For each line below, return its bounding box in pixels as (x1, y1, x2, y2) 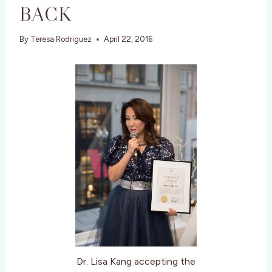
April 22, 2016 (104, 35, 153, 44)
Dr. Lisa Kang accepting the (76, 256, 195, 268)
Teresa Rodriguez (30, 35, 92, 44)
